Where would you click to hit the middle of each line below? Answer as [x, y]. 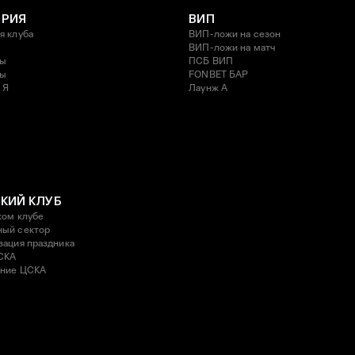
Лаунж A [208, 88]
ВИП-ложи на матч [232, 47]
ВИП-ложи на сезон [235, 34]
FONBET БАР [219, 74]
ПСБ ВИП [211, 61]
